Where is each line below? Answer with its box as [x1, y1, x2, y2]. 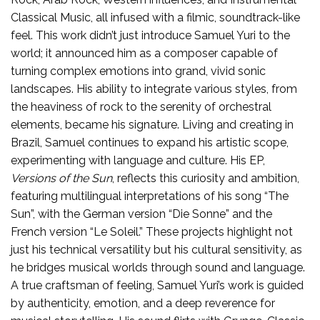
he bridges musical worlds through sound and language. [11, 260, 305, 274]
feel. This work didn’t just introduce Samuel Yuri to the [11, 28, 290, 42]
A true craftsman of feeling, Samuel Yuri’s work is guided [11, 278, 304, 292]
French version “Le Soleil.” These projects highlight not [11, 224, 293, 239]
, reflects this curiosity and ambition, [112, 171, 299, 185]
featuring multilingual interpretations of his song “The [11, 189, 289, 203]
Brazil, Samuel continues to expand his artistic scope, [11, 135, 289, 149]
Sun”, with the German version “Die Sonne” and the [11, 206, 272, 221]
